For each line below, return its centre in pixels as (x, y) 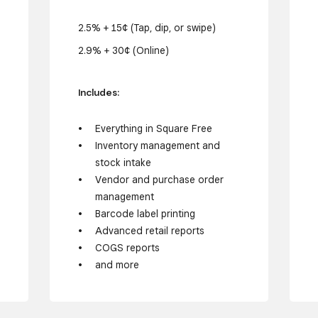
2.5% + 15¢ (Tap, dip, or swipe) (147, 27)
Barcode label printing (146, 214)
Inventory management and (158, 146)
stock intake (124, 163)
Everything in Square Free (154, 129)
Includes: (98, 92)
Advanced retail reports (150, 231)
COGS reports (128, 248)
